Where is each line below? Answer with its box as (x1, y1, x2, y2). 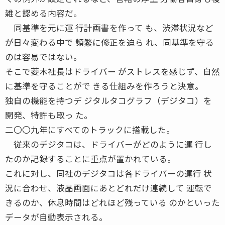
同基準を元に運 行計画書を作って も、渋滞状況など (5, 21, 213, 34)
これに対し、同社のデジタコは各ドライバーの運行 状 (5, 167, 212, 179)
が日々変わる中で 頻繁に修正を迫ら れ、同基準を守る (5, 36, 214, 48)
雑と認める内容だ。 (5, 7, 82, 19)
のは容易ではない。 (5, 50, 82, 63)
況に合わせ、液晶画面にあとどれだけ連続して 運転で (5, 181, 212, 194)
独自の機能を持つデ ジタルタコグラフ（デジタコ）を (5, 94, 212, 106)
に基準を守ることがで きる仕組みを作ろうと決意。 (5, 79, 203, 92)
